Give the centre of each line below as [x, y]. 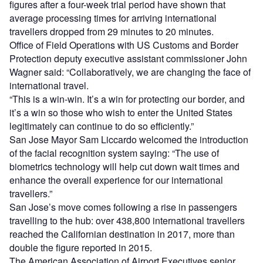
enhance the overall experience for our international [116, 180]
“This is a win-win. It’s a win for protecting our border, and [127, 99]
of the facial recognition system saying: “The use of [114, 153]
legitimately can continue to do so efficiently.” [102, 126]
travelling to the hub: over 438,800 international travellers [127, 221]
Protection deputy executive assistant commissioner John [128, 59]
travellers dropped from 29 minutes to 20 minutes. [112, 32]
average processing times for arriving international [113, 18]
